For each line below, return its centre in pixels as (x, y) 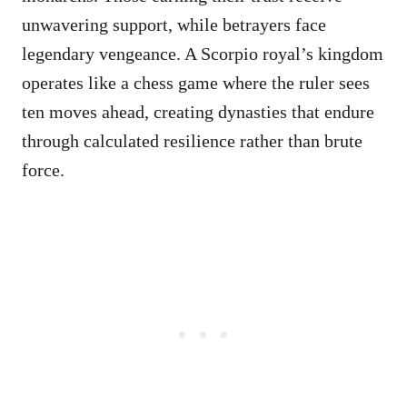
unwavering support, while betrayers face (174, 24)
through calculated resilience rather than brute (192, 140)
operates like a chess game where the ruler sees (196, 82)
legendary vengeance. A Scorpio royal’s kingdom (203, 53)
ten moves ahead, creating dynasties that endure (198, 111)
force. (43, 169)
